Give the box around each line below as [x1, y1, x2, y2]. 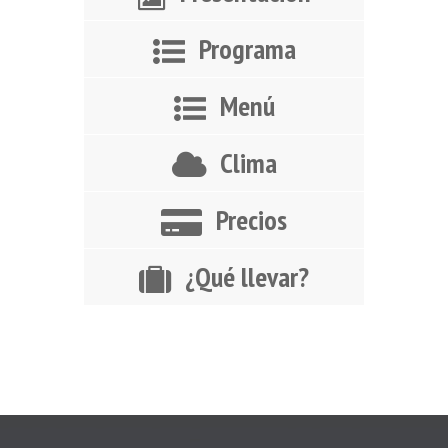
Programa [198, 30, 296, 68]
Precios [216, 201, 287, 239]
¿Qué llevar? [185, 258, 309, 296]
